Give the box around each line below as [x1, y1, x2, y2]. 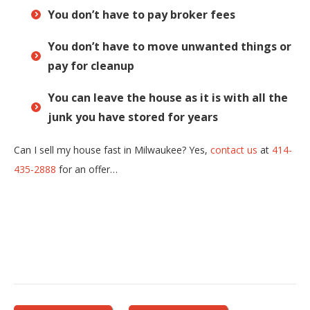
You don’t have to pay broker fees [48, 6, 235, 22]
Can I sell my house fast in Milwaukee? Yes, [14, 143, 210, 156]
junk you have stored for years [48, 109, 218, 125]
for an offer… [56, 162, 118, 176]
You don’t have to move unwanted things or [48, 38, 291, 54]
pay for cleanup [48, 57, 134, 73]
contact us [210, 143, 257, 156]
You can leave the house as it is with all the [48, 89, 288, 105]
